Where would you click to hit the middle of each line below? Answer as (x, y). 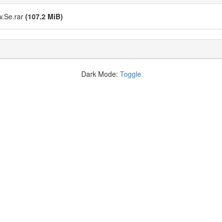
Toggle (130, 74)
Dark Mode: (100, 74)
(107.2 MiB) (44, 16)
